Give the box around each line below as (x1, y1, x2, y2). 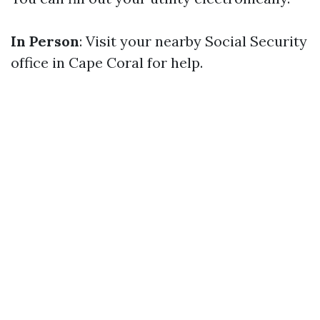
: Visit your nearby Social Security (79, 32, 307, 50)
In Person (11, 32, 79, 50)
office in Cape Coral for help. (11, 54, 203, 71)
